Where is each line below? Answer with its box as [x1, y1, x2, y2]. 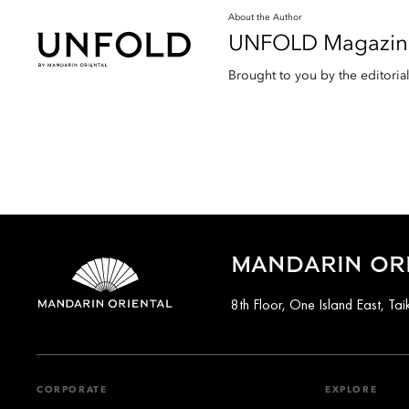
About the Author [228, 13, 302, 22]
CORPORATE [37, 385, 108, 395]
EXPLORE [325, 385, 378, 395]
